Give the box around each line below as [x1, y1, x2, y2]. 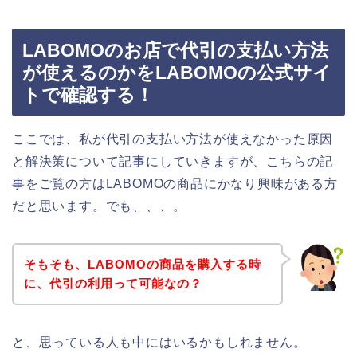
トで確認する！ [22, 84, 154, 106]
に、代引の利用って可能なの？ [23, 276, 202, 290]
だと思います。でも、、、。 [12, 199, 186, 214]
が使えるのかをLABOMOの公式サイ [22, 62, 331, 84]
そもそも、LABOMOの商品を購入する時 [23, 257, 261, 271]
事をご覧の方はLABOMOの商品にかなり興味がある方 [12, 177, 338, 191]
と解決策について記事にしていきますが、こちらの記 [12, 155, 334, 169]
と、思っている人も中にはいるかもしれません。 [12, 335, 307, 349]
